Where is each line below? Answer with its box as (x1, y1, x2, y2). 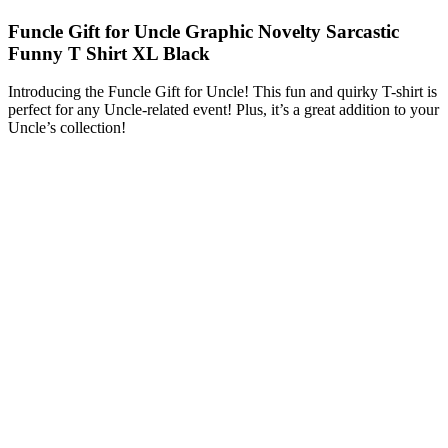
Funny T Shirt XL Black (8, 42, 210, 64)
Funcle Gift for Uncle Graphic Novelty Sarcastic (8, 20, 399, 42)
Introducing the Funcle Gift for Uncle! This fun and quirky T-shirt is (8, 83, 437, 101)
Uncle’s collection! (8, 119, 126, 137)
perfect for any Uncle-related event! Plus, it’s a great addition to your (8, 101, 439, 119)
